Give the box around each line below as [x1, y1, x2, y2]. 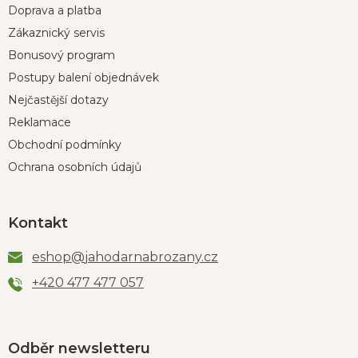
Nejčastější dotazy [8, 93, 109, 107]
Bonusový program [8, 48, 115, 62]
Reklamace [8, 115, 71, 129]
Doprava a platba [8, 3, 101, 18]
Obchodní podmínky [8, 137, 121, 152]
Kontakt [8, 214, 68, 232]
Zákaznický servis [8, 26, 105, 40]
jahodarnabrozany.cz [85, 249, 218, 265]
